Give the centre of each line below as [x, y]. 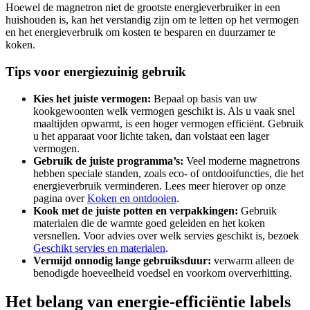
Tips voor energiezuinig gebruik [96, 71]
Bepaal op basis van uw [204, 98]
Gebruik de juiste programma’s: [108, 161]
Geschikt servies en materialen [99, 248]
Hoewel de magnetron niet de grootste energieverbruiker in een [143, 8]
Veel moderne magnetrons [241, 161]
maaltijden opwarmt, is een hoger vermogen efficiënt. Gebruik [168, 123]
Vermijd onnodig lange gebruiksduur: [122, 260]
